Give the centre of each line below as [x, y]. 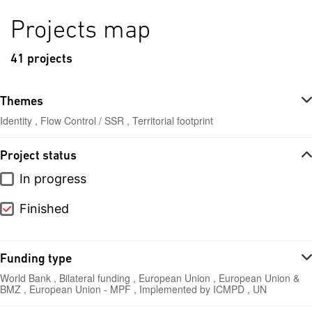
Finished [44, 209]
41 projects [41, 60]
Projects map [80, 31]
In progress [53, 179]
